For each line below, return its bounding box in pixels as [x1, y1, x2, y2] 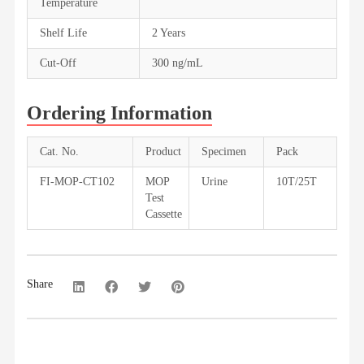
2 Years [151, 27, 185, 39]
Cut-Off [39, 57, 76, 69]
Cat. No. [39, 145, 79, 158]
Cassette [145, 208, 182, 220]
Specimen [201, 145, 246, 158]
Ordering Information [26, 102, 212, 123]
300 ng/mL [151, 57, 203, 69]
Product [145, 145, 181, 158]
